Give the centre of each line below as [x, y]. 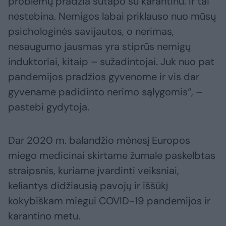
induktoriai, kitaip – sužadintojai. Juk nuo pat [111, 62]
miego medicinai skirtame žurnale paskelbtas [112, 156]
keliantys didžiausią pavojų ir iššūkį [88, 186]
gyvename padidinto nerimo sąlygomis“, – [105, 92]
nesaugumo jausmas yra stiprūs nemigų [99, 47]
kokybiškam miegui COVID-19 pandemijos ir [109, 201]
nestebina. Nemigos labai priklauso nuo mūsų [112, 16]
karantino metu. [44, 216]
